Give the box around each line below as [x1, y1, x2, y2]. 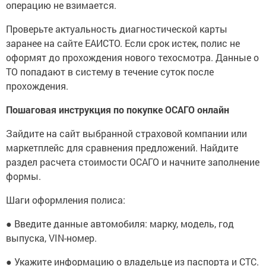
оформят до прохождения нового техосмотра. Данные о [6, 50, 259, 64]
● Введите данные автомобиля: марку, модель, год [6, 217, 234, 230]
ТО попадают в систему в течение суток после [6, 65, 214, 78]
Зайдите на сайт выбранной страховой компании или [6, 126, 247, 140]
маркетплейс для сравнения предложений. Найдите [6, 141, 238, 154]
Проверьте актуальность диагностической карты [6, 22, 227, 35]
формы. [6, 169, 41, 182]
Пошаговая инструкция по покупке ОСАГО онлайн [6, 103, 229, 116]
